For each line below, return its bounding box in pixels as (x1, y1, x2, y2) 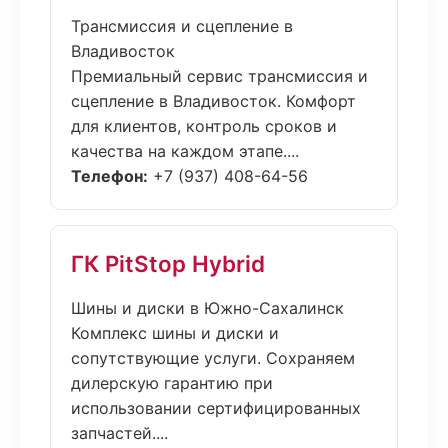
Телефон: (71, 166, 148, 186)
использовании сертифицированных (71, 398, 361, 418)
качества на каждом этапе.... (71, 141, 299, 161)
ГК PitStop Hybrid (71, 250, 265, 277)
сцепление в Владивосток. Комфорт (71, 91, 356, 111)
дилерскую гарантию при (71, 373, 273, 393)
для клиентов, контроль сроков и (71, 116, 337, 136)
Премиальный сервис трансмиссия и (71, 66, 368, 86)
